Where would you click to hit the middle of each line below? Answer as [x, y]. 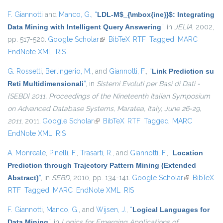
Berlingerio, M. [68, 71]
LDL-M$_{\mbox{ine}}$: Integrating [156, 15]
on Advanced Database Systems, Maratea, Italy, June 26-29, [104, 109]
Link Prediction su [183, 71]
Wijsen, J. [111, 210]
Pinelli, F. [63, 153]
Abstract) [23, 178]
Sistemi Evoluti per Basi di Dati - [148, 84]
